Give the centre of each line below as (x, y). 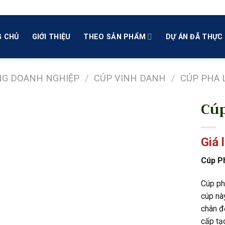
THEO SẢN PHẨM (115, 37)
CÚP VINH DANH (130, 78)
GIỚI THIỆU (51, 37)
